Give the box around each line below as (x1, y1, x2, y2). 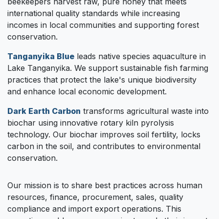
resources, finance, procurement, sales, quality (7, 192, 183, 202)
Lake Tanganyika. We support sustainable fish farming (7, 63, 208, 73)
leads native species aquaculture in (74, 51, 206, 61)
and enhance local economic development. (7, 86, 167, 96)
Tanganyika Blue (7, 51, 74, 61)
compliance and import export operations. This (7, 203, 181, 214)
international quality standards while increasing (7, 8, 180, 18)
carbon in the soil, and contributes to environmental (7, 141, 200, 151)
